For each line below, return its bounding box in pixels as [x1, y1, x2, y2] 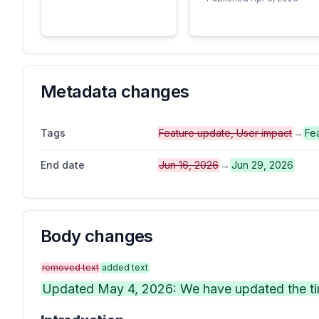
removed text [42, 262, 99, 273]
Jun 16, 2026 [159, 159, 219, 171]
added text [102, 262, 148, 273]
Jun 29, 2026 [231, 159, 293, 171]
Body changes [41, 226, 153, 246]
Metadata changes [41, 81, 189, 102]
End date [41, 159, 85, 171]
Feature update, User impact [159, 127, 292, 139]
